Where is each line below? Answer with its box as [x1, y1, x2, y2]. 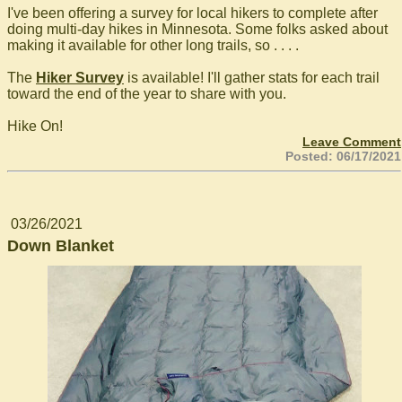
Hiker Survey [36, 70, 124, 85]
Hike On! [7, 118, 63, 134]
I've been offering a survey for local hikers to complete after [7, 5, 378, 21]
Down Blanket [7, 237, 114, 255]
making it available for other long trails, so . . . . [7, 38, 299, 53]
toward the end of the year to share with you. [7, 86, 286, 101]
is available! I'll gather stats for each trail [124, 70, 380, 85]
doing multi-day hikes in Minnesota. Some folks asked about [7, 22, 388, 37]
